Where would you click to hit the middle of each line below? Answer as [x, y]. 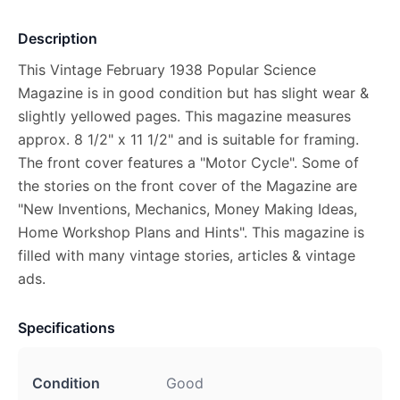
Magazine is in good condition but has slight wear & [193, 93]
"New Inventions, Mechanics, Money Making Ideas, [187, 209]
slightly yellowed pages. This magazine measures [184, 116]
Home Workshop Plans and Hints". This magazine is [191, 232]
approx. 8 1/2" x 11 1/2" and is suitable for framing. [188, 139]
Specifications [67, 328]
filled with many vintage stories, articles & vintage [187, 255]
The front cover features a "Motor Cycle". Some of [188, 162]
